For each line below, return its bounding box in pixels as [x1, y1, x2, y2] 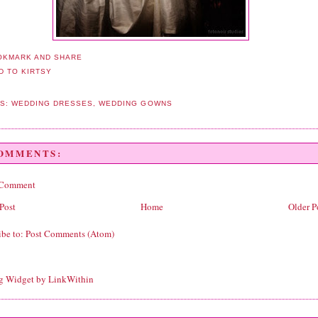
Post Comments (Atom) [26, 226, 114, 240]
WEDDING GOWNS [99, 99, 172, 107]
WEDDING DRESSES [11, 99, 94, 107]
